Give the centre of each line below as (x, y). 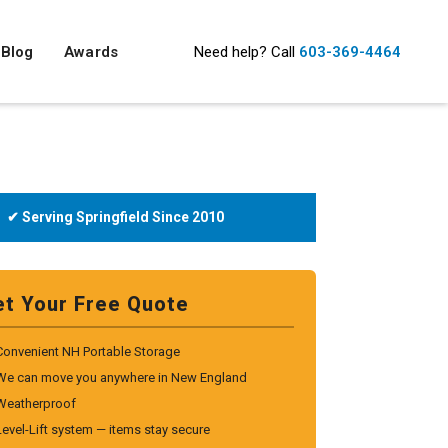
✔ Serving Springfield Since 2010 (116, 217)
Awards (91, 51)
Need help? (230, 51)
